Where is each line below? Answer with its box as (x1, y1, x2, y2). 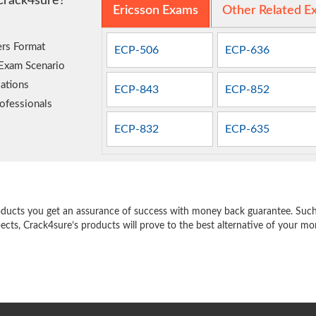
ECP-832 (114, 123, 159, 135)
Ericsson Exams (113, 4, 198, 17)
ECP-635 (225, 123, 270, 135)
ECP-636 (225, 44, 270, 56)
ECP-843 (114, 84, 159, 96)
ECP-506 (114, 44, 159, 56)
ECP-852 (225, 84, 270, 96)
